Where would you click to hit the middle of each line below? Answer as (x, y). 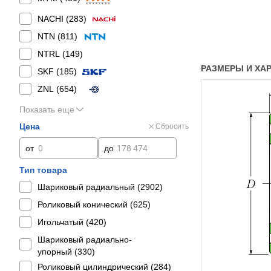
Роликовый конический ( (85, 204)
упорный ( (57, 252)
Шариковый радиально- (85, 240)
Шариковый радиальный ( (89, 187)
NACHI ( (53, 19)
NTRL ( (51, 54)
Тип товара (43, 170)
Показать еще (47, 109)
